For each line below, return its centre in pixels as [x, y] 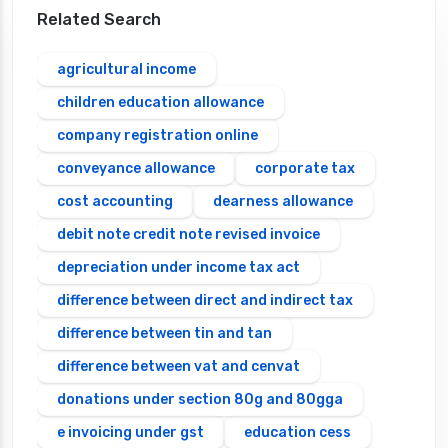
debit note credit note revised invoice [188, 235]
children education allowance [160, 103]
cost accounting [115, 202]
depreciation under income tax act [178, 268]
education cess [297, 433]
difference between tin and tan [164, 334]
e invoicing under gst [130, 433]
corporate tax [305, 169]
